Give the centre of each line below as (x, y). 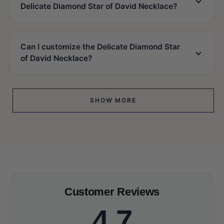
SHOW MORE (113, 100)
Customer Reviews (112, 192)
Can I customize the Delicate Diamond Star (100, 47)
